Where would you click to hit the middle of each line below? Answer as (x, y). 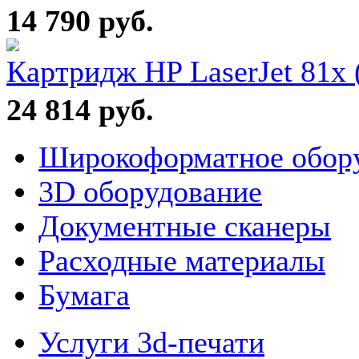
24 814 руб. (80, 110)
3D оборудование (150, 192)
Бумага (84, 295)
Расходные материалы (182, 260)
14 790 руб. (80, 21)
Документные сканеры (185, 226)
